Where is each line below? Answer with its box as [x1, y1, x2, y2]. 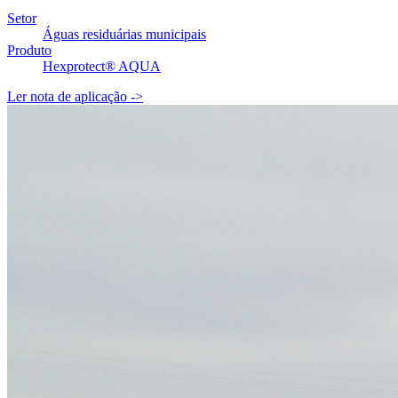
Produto [7, 42, 52, 58]
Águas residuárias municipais [43, 26, 206, 42]
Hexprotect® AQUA [43, 58, 161, 74]
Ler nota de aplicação [7, 88, 131, 104]
